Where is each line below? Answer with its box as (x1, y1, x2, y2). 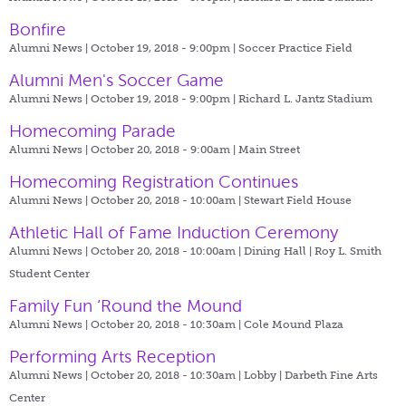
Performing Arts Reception (9, 346, 216, 366)
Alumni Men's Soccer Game (9, 70, 224, 90)
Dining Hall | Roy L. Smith (244, 244, 382, 257)
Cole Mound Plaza (244, 317, 343, 331)
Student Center (9, 266, 90, 280)
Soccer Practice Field (238, 41, 353, 54)
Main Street (238, 142, 300, 156)
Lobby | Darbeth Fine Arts (244, 368, 378, 382)
